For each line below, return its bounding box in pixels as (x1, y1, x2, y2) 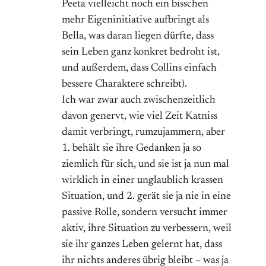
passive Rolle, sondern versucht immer (62, 207, 227, 218)
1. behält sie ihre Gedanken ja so (62, 143, 201, 154)
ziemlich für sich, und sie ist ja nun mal (62, 159, 229, 170)
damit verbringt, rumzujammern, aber (62, 127, 225, 138)
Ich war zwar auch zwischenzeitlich (62, 95, 216, 106)
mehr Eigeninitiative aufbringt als (62, 15, 209, 26)
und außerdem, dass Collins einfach (62, 63, 217, 74)
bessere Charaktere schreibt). (62, 79, 187, 90)
